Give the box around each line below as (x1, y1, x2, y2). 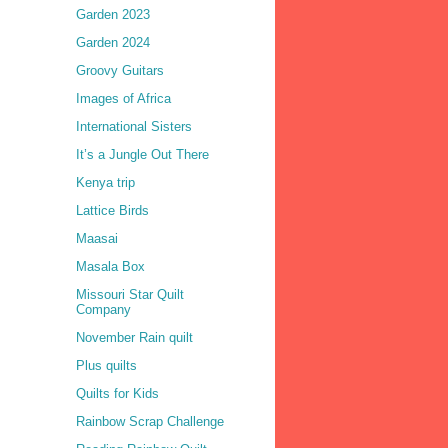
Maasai (76, 231, 118, 247)
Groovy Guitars (76, 63, 164, 79)
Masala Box (76, 259, 145, 275)
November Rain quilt (76, 330, 193, 346)
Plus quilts (76, 358, 137, 374)
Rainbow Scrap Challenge (76, 414, 224, 430)
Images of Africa (76, 91, 171, 107)
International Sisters (76, 119, 192, 135)
